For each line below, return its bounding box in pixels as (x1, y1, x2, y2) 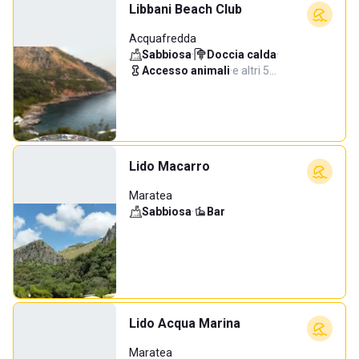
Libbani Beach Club (129, 2, 242, 17)
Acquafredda (129, 32, 196, 45)
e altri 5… (232, 64, 276, 77)
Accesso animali (142, 64, 230, 77)
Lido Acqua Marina (129, 316, 240, 331)
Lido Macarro (129, 159, 210, 174)
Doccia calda (207, 48, 276, 61)
